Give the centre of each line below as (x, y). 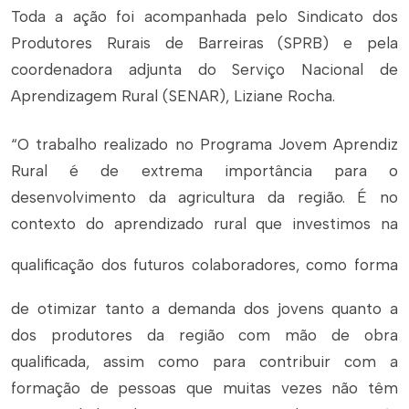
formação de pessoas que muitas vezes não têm (204, 388)
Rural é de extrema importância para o (204, 171)
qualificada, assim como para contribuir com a (204, 362)
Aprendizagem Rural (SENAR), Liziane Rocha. (173, 96)
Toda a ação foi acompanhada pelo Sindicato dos (204, 16)
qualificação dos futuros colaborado (142, 265)
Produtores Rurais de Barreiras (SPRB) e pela (204, 43)
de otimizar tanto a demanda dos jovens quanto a (204, 309)
